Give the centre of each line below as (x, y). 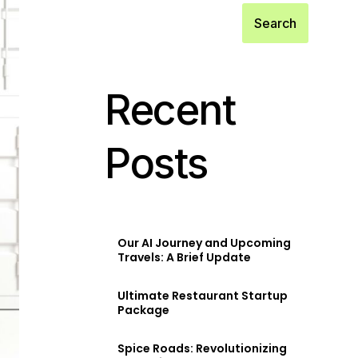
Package (143, 310)
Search (275, 23)
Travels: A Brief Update (184, 258)
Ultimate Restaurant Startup (203, 296)
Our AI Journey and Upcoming (204, 243)
